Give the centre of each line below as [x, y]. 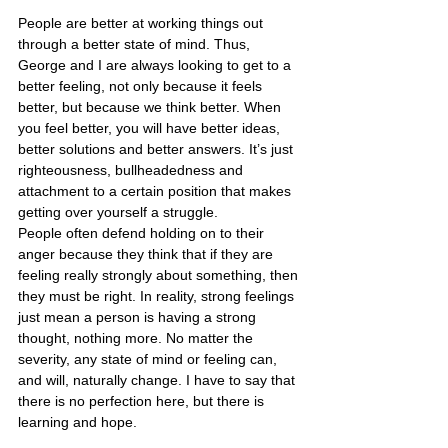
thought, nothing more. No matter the [137, 337]
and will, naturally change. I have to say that [158, 379]
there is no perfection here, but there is [143, 400]
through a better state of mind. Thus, [136, 43]
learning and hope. [77, 421]
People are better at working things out [142, 22]
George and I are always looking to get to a [156, 64]
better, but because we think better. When [151, 106]
